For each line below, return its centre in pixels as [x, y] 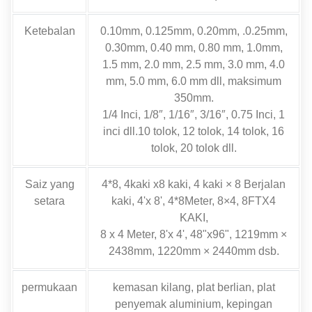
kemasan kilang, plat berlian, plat [194, 287]
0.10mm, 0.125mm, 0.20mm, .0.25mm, [194, 31]
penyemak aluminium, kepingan [194, 304]
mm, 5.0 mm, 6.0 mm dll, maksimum [194, 81]
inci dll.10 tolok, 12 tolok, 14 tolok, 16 [194, 131]
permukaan [49, 287]
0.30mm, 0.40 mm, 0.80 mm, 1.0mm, [194, 47]
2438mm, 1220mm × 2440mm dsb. [194, 251]
